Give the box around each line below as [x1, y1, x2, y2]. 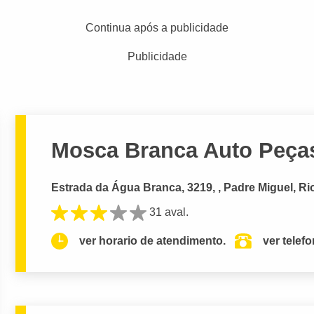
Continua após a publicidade [86, 22, 228, 34]
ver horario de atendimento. [79, 235, 226, 247]
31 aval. [149, 205, 189, 218]
